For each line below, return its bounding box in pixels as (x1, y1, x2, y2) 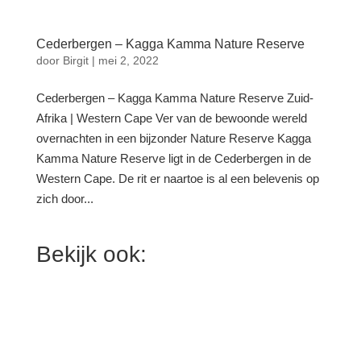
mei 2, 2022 (98, 53, 159, 67)
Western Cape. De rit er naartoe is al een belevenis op (35, 171, 319, 185)
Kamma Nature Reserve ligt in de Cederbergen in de (35, 151, 311, 165)
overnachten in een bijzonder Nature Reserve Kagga (35, 131, 311, 145)
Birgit (62, 53, 89, 67)
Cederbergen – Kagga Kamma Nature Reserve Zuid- (35, 90, 313, 105)
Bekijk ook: (35, 241, 147, 267)
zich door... (35, 191, 93, 205)
